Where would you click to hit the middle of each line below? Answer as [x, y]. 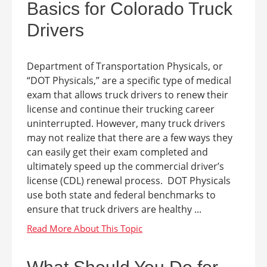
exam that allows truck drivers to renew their [128, 95]
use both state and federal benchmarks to [121, 195]
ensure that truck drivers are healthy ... [114, 209]
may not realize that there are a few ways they [130, 138]
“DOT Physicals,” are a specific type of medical [129, 80]
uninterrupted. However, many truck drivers [126, 123]
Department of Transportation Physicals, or [125, 66]
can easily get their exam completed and [117, 152]
